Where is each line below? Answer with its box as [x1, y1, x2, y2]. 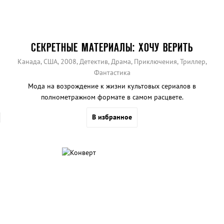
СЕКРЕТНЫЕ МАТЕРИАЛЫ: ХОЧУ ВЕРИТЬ [31, 41, 193, 54]
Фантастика [93, 68, 130, 77]
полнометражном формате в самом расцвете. [40, 92, 183, 102]
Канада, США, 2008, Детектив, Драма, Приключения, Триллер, [17, 57, 207, 66]
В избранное [92, 112, 132, 122]
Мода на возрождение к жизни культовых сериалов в [28, 81, 196, 91]
